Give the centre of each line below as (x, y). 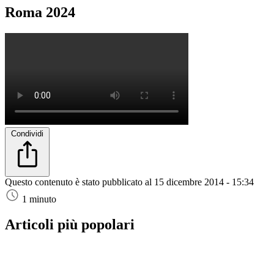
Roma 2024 (40, 12)
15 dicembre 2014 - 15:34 (204, 182)
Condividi (27, 133)
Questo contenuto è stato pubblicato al (80, 182)
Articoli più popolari (70, 225)
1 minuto (39, 199)
